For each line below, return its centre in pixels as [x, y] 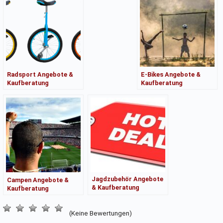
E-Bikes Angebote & [171, 74]
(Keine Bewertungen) [100, 213]
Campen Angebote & [38, 180]
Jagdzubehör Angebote [127, 179]
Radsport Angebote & [40, 74]
